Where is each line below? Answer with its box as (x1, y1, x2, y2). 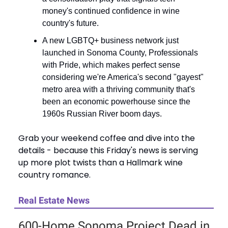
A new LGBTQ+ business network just (42, 36, 179, 45)
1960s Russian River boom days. (42, 109, 162, 118)
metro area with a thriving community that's (42, 84, 195, 94)
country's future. (42, 18, 99, 27)
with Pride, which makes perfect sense (42, 60, 180, 69)
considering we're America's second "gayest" (42, 72, 204, 81)
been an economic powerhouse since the (42, 97, 190, 106)
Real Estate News (18, 194, 90, 206)
